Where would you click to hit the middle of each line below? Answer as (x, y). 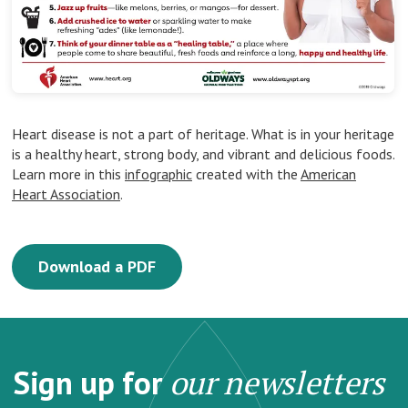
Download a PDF (97, 266)
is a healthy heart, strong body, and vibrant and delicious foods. (203, 153)
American (328, 173)
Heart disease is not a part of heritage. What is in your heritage (203, 133)
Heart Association (66, 194)
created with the (246, 173)
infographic (158, 173)
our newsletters (276, 382)
